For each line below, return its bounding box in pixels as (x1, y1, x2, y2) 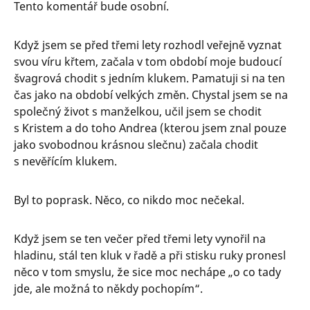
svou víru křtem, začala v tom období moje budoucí (14, 53, 282, 69)
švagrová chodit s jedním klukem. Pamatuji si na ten (14, 70, 285, 86)
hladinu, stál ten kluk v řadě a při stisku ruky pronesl (14, 247, 286, 263)
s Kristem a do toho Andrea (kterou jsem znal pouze (14, 120, 286, 136)
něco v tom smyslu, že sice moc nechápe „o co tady (14, 264, 281, 280)
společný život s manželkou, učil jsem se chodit (14, 103, 262, 119)
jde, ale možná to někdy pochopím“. (14, 280, 203, 296)
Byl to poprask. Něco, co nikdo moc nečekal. (14, 192, 244, 208)
